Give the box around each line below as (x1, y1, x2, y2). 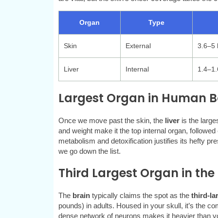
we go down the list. (58, 147, 121, 156)
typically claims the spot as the (90, 191, 191, 200)
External (125, 42, 151, 50)
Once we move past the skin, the (58, 116, 165, 125)
